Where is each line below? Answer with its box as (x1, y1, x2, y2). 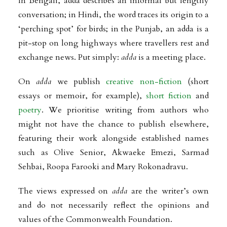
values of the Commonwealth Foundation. (18, 214, 172, 225)
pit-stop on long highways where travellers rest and (18, 37, 209, 49)
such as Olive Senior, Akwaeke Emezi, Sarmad (18, 147, 209, 158)
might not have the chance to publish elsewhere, (18, 119, 209, 130)
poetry (18, 104, 42, 116)
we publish (51, 76, 106, 87)
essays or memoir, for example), (18, 90, 146, 101)
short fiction (146, 90, 192, 101)
